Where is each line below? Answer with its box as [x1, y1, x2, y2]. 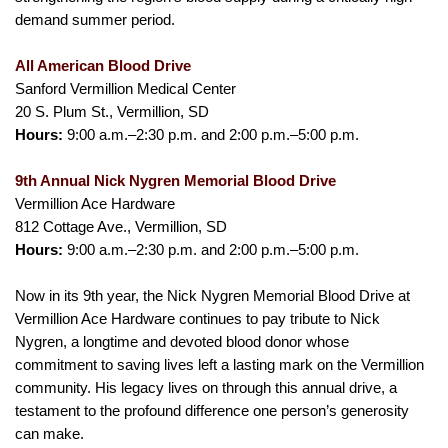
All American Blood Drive [15, 58, 191, 74]
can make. [15, 426, 84, 442]
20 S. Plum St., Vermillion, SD [15, 104, 209, 120]
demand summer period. [15, 12, 175, 28]
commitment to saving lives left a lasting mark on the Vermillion [15, 357, 424, 373]
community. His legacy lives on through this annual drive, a [15, 380, 397, 396]
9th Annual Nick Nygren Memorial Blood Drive [15, 173, 336, 189]
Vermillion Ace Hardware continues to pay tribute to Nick [15, 311, 380, 327]
